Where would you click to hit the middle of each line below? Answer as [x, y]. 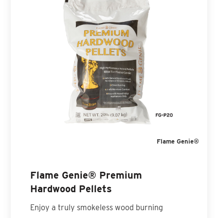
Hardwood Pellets [71, 189]
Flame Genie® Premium [86, 175]
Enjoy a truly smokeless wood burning [97, 207]
